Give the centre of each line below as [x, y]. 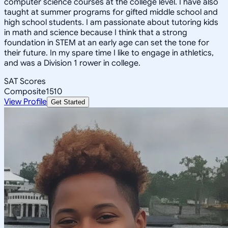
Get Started [68, 102]
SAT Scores [25, 81]
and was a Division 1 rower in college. [72, 63]
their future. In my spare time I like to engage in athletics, [109, 53]
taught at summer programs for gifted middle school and [111, 12]
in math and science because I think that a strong [96, 32]
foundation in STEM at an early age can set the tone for [107, 42]
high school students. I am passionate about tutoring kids [111, 22]
